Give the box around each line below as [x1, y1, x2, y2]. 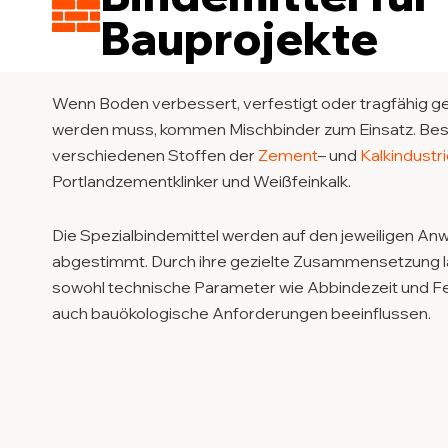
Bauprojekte [100, 10, 378, 66]
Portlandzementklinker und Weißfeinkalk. [52, 171, 351, 191]
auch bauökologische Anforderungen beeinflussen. [52, 303, 431, 323]
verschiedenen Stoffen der [52, 145, 258, 165]
